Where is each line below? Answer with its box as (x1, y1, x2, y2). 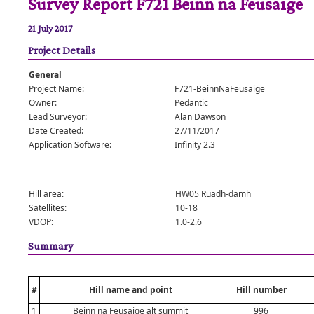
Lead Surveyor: (29, 111, 87, 123)
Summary (28, 240, 73, 252)
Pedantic (175, 97, 208, 109)
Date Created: (29, 125, 83, 137)
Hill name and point (88, 284, 172, 296)
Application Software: (29, 139, 111, 151)
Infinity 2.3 (175, 139, 215, 151)
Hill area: (29, 188, 64, 200)
